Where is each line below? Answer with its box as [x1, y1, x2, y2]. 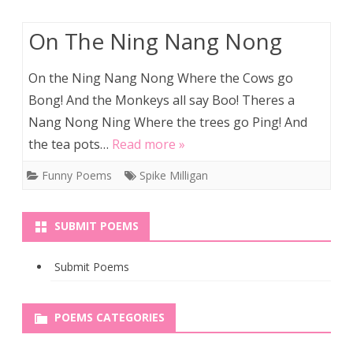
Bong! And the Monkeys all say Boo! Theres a [28, 91, 295, 109]
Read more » [112, 136, 185, 153]
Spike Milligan [139, 168, 208, 183]
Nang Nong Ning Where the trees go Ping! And [28, 113, 307, 131]
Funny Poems [42, 168, 112, 183]
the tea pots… [28, 136, 112, 153]
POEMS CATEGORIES [54, 310, 165, 325]
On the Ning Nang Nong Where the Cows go [28, 69, 293, 87]
